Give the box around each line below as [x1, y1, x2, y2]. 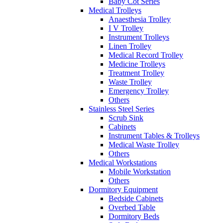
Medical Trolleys [89, 6, 141, 14]
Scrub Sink [109, 113, 143, 122]
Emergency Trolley [109, 87, 169, 95]
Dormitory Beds [109, 212, 159, 221]
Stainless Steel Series [89, 105, 154, 113]
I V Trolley [109, 24, 143, 32]
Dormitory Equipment [89, 185, 158, 194]
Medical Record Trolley [109, 51, 183, 59]
